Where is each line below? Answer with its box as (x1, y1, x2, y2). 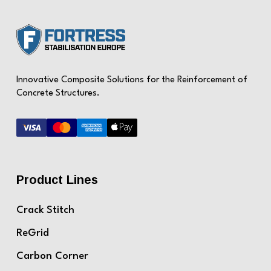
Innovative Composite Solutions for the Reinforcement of (16, 76, 247, 85)
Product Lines (16, 173, 98, 187)
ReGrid (16, 228, 49, 239)
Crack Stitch (16, 205, 74, 216)
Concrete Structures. (16, 89, 100, 99)
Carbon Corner (16, 251, 88, 262)
